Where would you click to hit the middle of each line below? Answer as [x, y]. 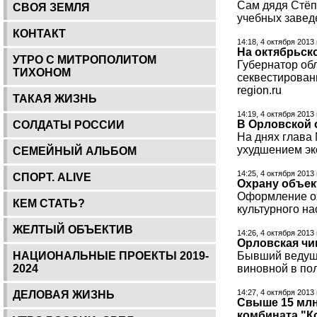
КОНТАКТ [39, 33]
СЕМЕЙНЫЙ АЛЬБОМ [75, 151]
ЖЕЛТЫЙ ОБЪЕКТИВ [73, 229]
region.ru [259, 91]
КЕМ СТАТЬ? [49, 203]
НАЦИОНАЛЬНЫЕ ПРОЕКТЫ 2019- [111, 255]
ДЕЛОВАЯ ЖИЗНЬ [64, 294]
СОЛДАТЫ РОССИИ [69, 125]
